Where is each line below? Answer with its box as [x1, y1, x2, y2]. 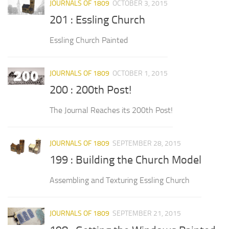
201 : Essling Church [50, 13, 145, 27]
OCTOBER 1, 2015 [112, 69, 168, 78]
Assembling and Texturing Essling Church [50, 175, 190, 186]
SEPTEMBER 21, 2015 [112, 209, 181, 218]
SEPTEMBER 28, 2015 [112, 139, 181, 148]
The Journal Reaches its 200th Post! [50, 105, 173, 116]
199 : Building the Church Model [50, 153, 201, 167]
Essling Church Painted [50, 35, 128, 45]
